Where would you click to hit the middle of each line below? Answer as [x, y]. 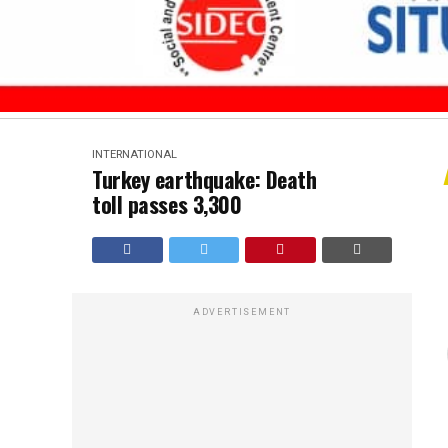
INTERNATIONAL [134, 154]
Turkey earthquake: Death [204, 178]
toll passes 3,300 [167, 203]
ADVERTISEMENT [242, 311]
